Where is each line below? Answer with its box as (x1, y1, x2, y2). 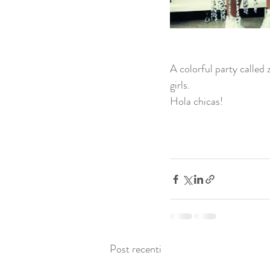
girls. (170, 77, 192, 93)
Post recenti (110, 241, 162, 257)
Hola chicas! (170, 93, 225, 110)
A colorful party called (170, 61, 267, 77)
